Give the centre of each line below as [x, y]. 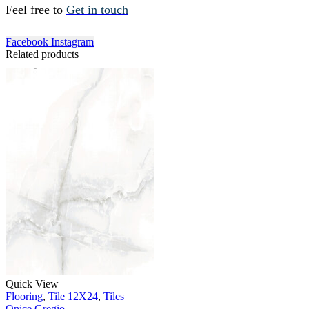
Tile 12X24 [73, 297]
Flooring [24, 297]
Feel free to [36, 10]
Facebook [27, 41]
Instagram [72, 41]
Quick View [32, 284]
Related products [42, 54]
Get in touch [97, 10]
